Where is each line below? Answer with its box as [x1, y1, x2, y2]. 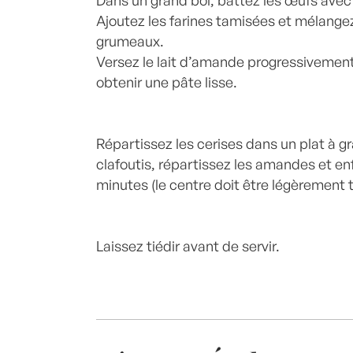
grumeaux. [96, 32, 164, 50]
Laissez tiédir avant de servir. [96, 237, 280, 255]
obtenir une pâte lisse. [96, 73, 237, 91]
